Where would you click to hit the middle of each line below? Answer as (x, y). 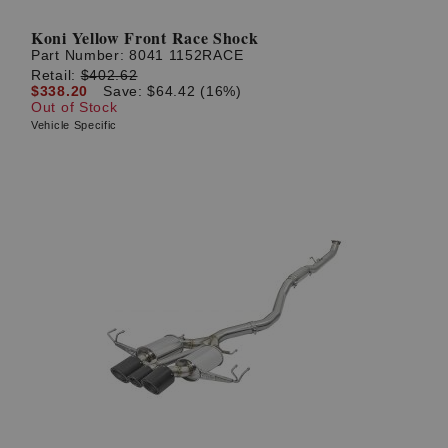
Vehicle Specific (74, 124)
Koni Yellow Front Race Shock (145, 38)
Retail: (56, 74)
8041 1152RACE (186, 55)
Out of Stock (74, 106)
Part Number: (80, 55)
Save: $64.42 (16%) (172, 90)
